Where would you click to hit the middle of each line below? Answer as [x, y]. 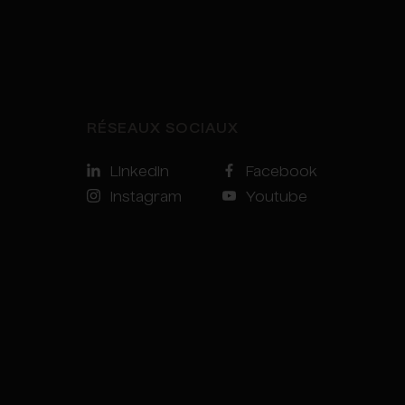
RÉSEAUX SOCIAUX [163, 129]
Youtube [277, 198]
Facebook [282, 172]
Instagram [146, 198]
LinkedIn [140, 172]
